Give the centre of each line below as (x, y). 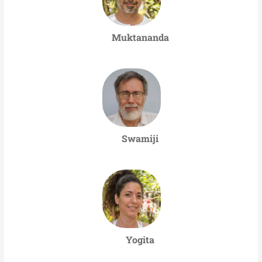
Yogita (140, 240)
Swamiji (140, 139)
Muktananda (140, 37)
